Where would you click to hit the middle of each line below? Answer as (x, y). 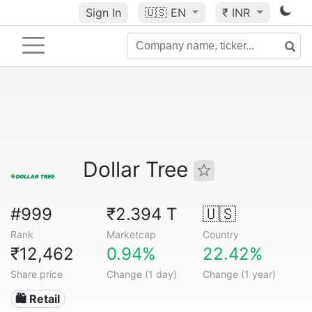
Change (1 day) (141, 274)
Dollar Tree (138, 169)
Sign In (103, 13)
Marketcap (131, 234)
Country (220, 234)
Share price (37, 274)
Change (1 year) (239, 274)
